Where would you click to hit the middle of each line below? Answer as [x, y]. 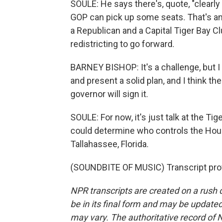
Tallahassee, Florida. [110, 144]
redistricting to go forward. [122, 44]
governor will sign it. [109, 94]
